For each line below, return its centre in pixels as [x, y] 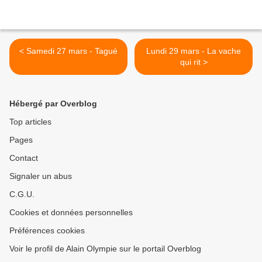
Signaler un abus [41, 176]
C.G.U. [22, 194]
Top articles [30, 122]
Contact [24, 158]
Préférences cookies [47, 231]
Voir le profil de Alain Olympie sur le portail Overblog [105, 249]
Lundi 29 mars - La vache [194, 51]
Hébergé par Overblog [53, 104]
